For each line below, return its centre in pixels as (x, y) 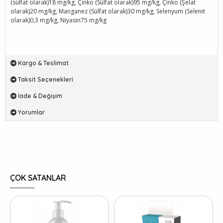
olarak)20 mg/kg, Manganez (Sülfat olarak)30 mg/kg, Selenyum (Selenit (108, 11)
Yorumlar (31, 112)
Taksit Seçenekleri (46, 79)
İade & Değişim (40, 96)
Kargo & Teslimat (43, 63)
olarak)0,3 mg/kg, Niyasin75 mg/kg (58, 20)
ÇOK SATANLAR (38, 178)
